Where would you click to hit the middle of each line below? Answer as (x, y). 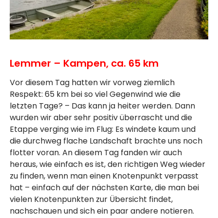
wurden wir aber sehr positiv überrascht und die (101, 117)
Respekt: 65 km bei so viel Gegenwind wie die (95, 94)
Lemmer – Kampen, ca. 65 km (84, 63)
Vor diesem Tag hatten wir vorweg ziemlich (92, 82)
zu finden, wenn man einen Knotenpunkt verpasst (104, 176)
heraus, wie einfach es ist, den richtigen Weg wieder (108, 164)
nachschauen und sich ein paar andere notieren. (102, 211)
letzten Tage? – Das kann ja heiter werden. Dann (102, 106)
